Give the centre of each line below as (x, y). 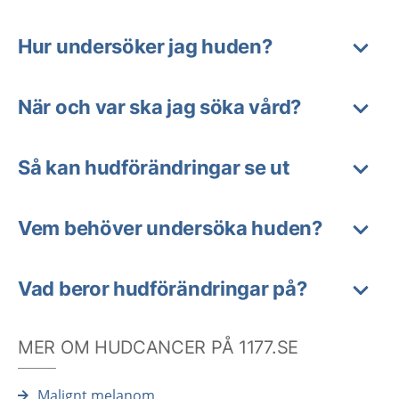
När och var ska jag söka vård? (159, 106)
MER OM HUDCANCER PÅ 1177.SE (158, 347)
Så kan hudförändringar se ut (154, 167)
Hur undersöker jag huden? (145, 46)
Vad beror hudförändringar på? (163, 288)
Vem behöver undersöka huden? (170, 228)
